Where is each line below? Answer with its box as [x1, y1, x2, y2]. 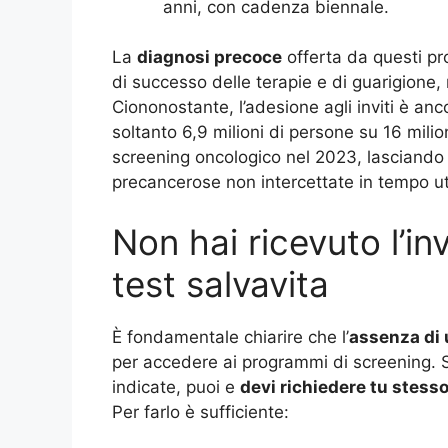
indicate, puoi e [112, 376, 240, 397]
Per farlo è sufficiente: [112, 401, 289, 422]
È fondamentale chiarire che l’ [112, 326, 349, 347]
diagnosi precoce [137, 47, 282, 68]
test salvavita [112, 262, 329, 305]
